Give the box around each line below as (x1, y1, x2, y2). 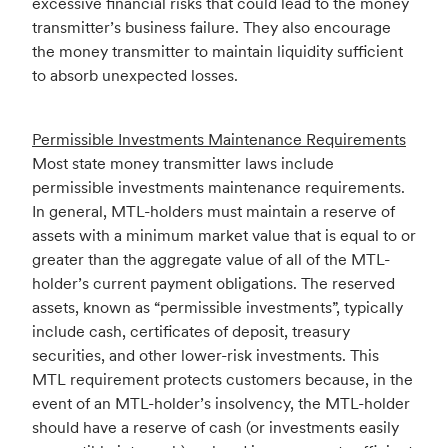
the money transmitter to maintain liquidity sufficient (32, 41, 403, 62)
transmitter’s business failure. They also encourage (32, 17, 391, 38)
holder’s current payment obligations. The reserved (32, 273, 395, 294)
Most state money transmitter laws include (32, 153, 334, 174)
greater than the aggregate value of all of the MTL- (32, 249, 390, 270)
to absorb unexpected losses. (32, 65, 238, 86)
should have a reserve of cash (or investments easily (32, 417, 399, 438)
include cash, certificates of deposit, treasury (32, 321, 350, 342)
